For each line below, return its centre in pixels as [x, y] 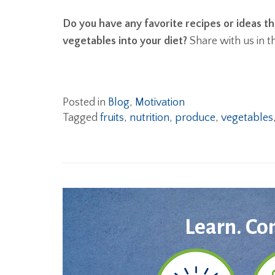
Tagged [81, 118]
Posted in [85, 103]
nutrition [149, 118]
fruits [112, 118]
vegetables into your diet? [125, 41]
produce [195, 118]
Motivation [160, 103]
